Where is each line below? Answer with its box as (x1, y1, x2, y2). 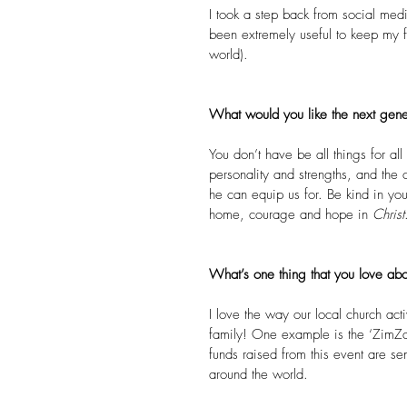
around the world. (209, 364, 308, 383)
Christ (372, 204, 404, 223)
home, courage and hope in (209, 204, 372, 223)
